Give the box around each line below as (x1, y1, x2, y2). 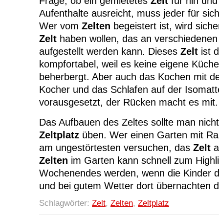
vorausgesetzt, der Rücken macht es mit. (39, 97, 218, 108)
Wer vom (39, 21, 82, 32)
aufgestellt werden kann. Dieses (39, 46, 180, 57)
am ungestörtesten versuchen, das (39, 142, 193, 153)
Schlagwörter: (39, 198, 92, 208)
